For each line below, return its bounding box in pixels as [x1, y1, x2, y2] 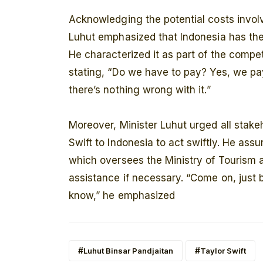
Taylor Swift [200, 246, 246, 256]
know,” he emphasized [69, 190, 176, 202]
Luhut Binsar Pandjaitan [83, 246, 173, 256]
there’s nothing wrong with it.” [69, 84, 211, 96]
